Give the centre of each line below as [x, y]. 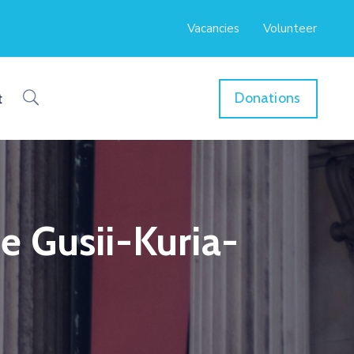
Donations [268, 98]
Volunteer [290, 28]
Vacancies [213, 28]
